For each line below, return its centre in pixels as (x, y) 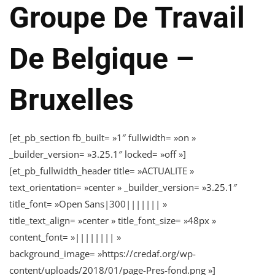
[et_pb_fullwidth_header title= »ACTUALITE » (102, 170)
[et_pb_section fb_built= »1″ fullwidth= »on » (103, 137)
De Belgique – (102, 58)
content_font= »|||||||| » (65, 237)
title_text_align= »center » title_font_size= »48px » (113, 220)
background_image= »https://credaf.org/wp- (103, 253)
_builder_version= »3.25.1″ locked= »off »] (98, 154)
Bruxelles (72, 99)
